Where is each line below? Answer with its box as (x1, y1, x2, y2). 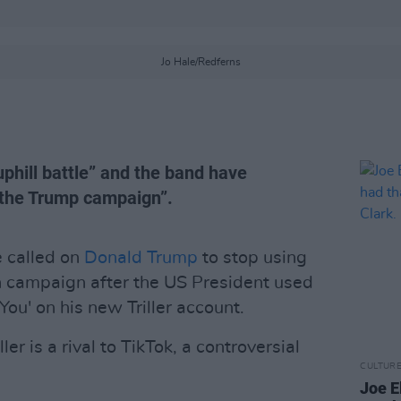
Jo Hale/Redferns (160, 56, 241, 67)
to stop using (202, 249, 307, 267)
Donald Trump (84, 249, 202, 267)
